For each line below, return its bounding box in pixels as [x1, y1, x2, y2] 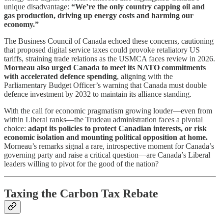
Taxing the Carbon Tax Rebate [4, 187, 158, 200]
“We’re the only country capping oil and [71, 2, 205, 11]
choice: [4, 124, 28, 133]
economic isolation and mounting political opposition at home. [4, 133, 208, 141]
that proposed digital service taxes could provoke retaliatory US [4, 45, 200, 54]
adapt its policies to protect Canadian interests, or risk [28, 124, 207, 133]
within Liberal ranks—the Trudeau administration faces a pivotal [4, 115, 203, 124]
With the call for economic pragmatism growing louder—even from [4, 106, 212, 115]
